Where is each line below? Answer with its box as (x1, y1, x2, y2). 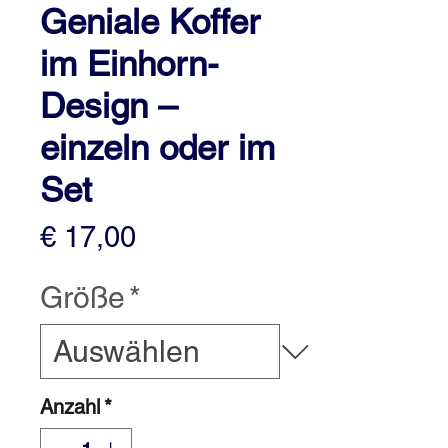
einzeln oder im (40, 127, 275, 168)
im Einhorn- (40, 43, 219, 84)
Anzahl (40, 395, 100, 419)
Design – (40, 85, 177, 126)
